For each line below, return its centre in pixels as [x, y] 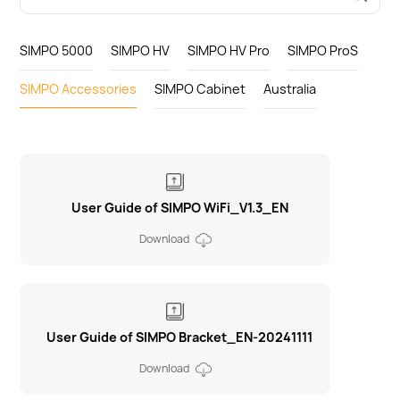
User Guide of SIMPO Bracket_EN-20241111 [180, 337]
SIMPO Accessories [79, 89]
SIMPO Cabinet [200, 89]
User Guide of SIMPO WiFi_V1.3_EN [179, 208]
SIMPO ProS [323, 50]
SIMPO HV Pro [229, 50]
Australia [290, 89]
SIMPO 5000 [57, 50]
